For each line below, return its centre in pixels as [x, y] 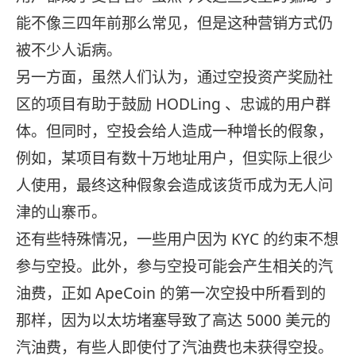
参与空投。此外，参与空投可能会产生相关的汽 [174, 267]
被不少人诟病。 [69, 50]
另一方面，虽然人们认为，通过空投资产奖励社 [174, 77]
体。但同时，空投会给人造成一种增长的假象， [174, 132]
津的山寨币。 [61, 213]
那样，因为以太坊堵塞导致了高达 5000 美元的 [173, 321]
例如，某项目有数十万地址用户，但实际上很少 [174, 159]
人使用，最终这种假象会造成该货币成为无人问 [174, 186]
